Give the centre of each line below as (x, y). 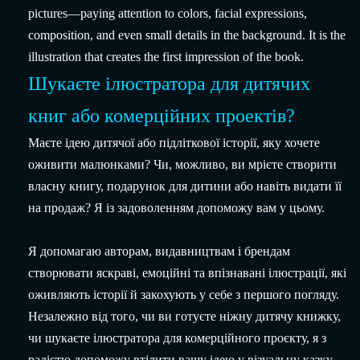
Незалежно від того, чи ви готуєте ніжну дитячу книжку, (184, 317)
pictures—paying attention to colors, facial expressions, (168, 14)
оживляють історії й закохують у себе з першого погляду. (184, 295)
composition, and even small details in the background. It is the (187, 35)
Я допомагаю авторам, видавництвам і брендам (159, 252)
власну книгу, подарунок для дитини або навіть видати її (185, 186)
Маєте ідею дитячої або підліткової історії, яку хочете (174, 143)
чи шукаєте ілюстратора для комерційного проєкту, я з (177, 338)
